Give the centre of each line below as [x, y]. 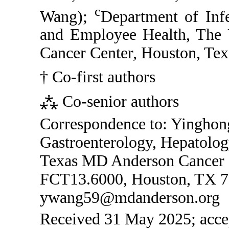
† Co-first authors [98, 77]
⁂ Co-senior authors [110, 102]
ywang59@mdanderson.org [130, 197]
